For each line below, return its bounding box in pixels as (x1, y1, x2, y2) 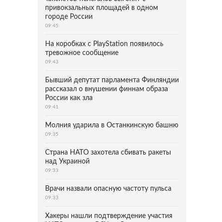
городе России (45, 13, 93, 20)
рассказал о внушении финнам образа (45, 86, 168, 93)
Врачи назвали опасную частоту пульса (45, 185, 171, 192)
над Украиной (45, 158, 90, 165)
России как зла (45, 95, 93, 102)
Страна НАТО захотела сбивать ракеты (45, 149, 171, 156)
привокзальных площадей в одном (45, 4, 158, 11)
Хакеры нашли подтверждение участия (45, 213, 172, 220)
